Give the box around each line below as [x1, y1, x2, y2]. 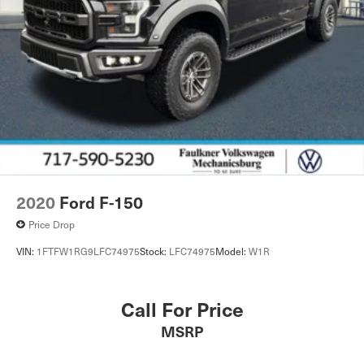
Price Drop [28, 217, 75, 232]
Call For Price [120, 294, 244, 323]
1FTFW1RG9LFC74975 [37, 244, 140, 259]
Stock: [140, 244, 169, 259]
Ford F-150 [59, 191, 143, 214]
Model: [215, 244, 249, 259]
